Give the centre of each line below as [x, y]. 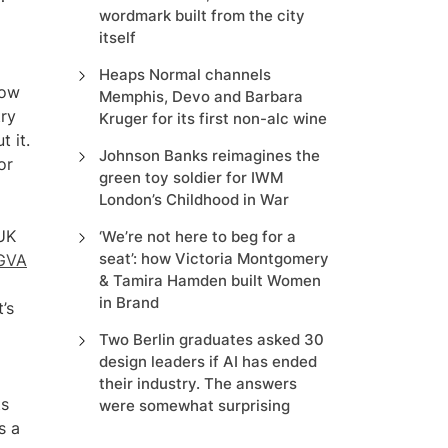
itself [117, 37]
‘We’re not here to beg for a [197, 236]
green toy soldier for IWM [190, 177]
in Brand [128, 302]
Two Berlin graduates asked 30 [211, 339]
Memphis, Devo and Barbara [200, 96]
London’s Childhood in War [193, 199]
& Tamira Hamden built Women [209, 280]
